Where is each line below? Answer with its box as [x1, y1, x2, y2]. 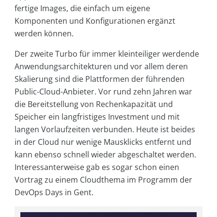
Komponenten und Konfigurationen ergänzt [15, 15, 175, 27]
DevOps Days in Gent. [15, 187, 93, 198]
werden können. [15, 28, 74, 39]
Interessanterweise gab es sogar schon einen [15, 162, 179, 173]
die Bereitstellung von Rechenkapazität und [15, 99, 173, 110]
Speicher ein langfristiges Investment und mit [15, 111, 180, 123]
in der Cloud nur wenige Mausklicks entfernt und [15, 137, 191, 148]
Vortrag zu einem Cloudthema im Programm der [15, 174, 192, 186]
